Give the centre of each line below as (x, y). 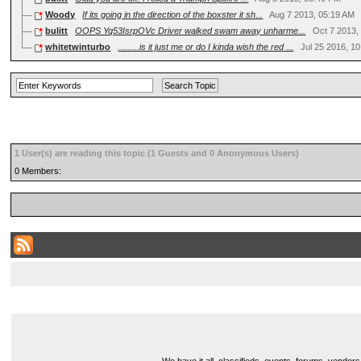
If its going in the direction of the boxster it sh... (173, 14)
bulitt (57, 30)
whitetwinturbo (78, 46)
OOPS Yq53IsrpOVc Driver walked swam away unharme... (191, 30)
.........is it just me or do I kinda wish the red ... (206, 46)
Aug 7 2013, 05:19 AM (312, 14)
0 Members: (38, 171)
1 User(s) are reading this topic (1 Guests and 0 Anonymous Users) (157, 153)
